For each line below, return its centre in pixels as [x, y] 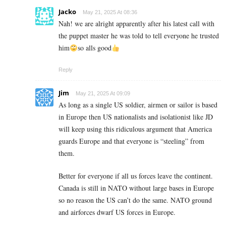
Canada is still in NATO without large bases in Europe [136, 188]
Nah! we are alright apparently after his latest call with [136, 24]
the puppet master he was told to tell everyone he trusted [139, 36]
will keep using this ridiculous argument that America [135, 129]
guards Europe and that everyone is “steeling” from [131, 141]
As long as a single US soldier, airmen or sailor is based [138, 105]
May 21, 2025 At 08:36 [110, 12]
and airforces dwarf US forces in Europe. [117, 212]
